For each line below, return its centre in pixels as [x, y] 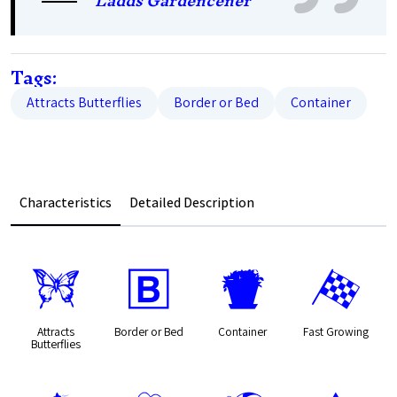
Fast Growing [335, 331]
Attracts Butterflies [84, 102]
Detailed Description [192, 202]
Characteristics [66, 202]
